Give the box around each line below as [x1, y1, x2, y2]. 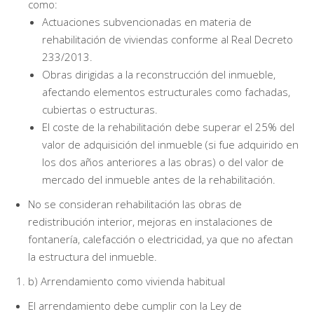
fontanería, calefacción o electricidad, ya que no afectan [28, 231, 293, 246]
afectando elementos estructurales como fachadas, [42, 84, 290, 99]
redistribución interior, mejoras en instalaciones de [28, 214, 273, 228]
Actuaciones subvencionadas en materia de [42, 14, 252, 29]
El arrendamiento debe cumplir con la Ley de [28, 298, 242, 313]
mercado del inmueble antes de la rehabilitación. [42, 172, 275, 186]
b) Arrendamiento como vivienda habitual [28, 273, 225, 288]
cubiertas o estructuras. [42, 102, 158, 116]
